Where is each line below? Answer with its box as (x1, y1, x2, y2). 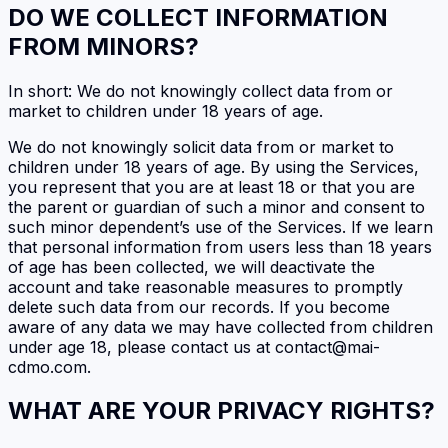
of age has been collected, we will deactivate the (8, 256, 375, 277)
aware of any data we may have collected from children (8, 316, 433, 337)
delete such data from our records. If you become (8, 296, 390, 317)
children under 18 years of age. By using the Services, (8, 156, 419, 177)
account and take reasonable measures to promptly (8, 276, 403, 297)
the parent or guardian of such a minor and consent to (8, 196, 425, 217)
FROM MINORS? (8, 31, 199, 61)
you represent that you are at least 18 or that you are (8, 176, 415, 197)
